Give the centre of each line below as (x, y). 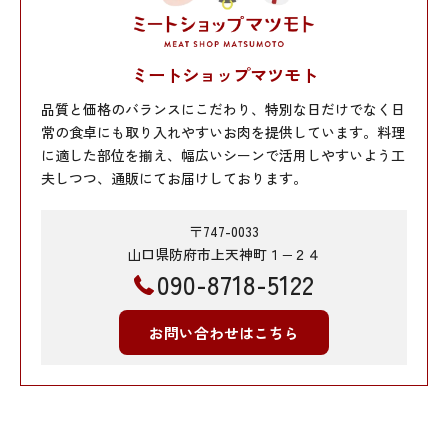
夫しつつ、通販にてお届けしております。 (174, 177)
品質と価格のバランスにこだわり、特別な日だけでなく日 (223, 108)
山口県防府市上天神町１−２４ (224, 253)
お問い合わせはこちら (224, 332)
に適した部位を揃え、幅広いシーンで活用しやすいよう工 (223, 154)
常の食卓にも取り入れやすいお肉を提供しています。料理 (223, 131)
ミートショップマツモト (224, 74)
